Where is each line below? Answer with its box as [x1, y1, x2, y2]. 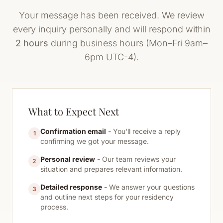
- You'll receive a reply [106, 127, 181, 135]
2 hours [15, 38, 48, 48]
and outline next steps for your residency [40, 193, 174, 201]
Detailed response [40, 183, 102, 191]
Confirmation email [40, 127, 106, 135]
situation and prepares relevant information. [40, 165, 182, 173]
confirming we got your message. [40, 137, 149, 145]
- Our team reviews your [95, 155, 176, 163]
